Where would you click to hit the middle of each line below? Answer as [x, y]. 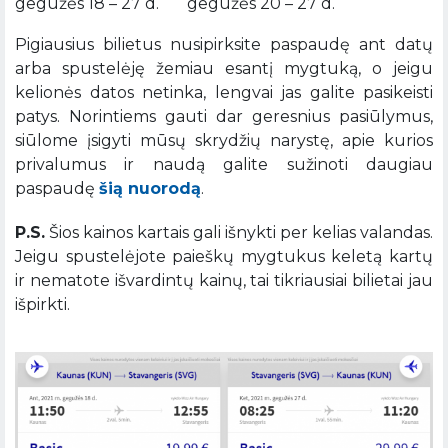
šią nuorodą [150, 188]
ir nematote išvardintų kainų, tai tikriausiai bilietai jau [224, 280]
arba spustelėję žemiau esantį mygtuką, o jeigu [224, 68]
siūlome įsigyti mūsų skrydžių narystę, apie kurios [224, 140]
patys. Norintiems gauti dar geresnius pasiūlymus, [224, 116]
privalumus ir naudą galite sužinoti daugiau [224, 164]
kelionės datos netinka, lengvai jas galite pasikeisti [224, 92]
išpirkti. [42, 304]
